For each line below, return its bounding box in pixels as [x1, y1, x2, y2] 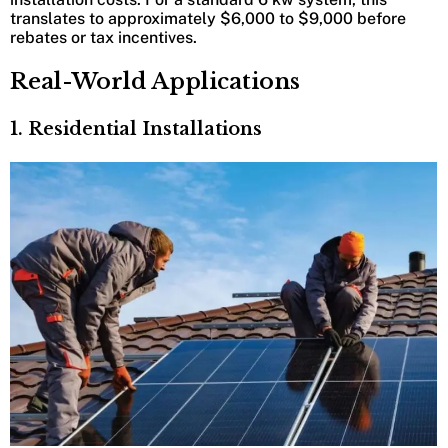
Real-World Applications [10, 67, 300, 95]
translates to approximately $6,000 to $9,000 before [10, 8, 406, 28]
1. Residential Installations [10, 117, 262, 140]
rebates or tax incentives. [10, 27, 197, 47]
